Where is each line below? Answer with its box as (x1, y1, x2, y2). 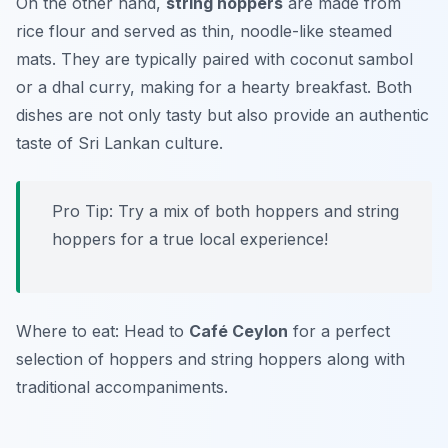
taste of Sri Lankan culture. (16, 133, 223, 154)
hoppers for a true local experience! (52, 229, 328, 250)
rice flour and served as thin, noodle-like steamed (16, 21, 392, 42)
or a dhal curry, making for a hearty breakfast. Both (16, 77, 412, 98)
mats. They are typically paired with (16, 49, 290, 70)
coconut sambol (290, 49, 413, 70)
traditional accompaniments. (16, 377, 228, 398)
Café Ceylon (189, 321, 288, 342)
